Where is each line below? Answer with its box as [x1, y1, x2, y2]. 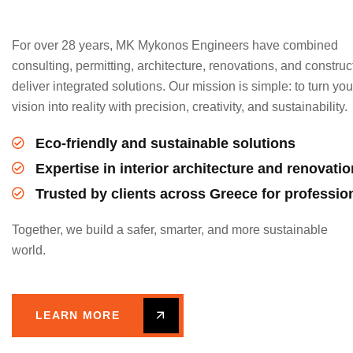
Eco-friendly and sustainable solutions [35, 136, 295, 152]
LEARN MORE [35, 309, 120, 322]
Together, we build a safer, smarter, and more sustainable [12, 223, 328, 237]
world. [12, 243, 46, 258]
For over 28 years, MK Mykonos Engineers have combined [12, 39, 338, 53]
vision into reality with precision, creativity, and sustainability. [12, 100, 347, 114]
